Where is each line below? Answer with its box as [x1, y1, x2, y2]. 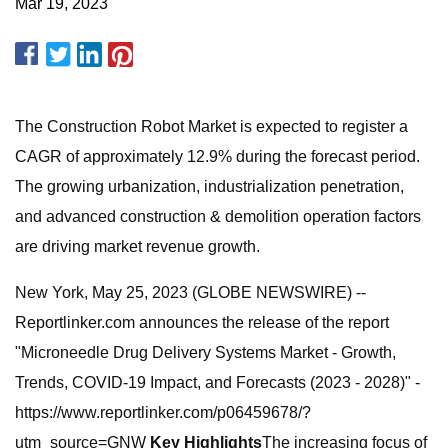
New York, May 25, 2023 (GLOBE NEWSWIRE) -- [15, 284, 366, 301]
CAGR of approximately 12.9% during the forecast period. [15, 148, 420, 165]
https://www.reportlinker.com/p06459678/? [15, 404, 311, 421]
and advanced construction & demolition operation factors [15, 208, 421, 225]
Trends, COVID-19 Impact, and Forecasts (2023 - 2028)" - [15, 374, 420, 391]
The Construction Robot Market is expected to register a [15, 118, 408, 135]
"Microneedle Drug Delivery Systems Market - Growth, [15, 344, 396, 361]
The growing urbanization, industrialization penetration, [15, 178, 404, 195]
